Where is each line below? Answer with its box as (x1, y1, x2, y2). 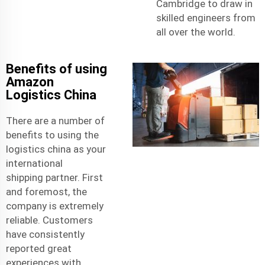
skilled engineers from (156, 11, 256, 24)
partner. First (43, 171, 103, 183)
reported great (6, 242, 72, 254)
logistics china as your (6, 143, 106, 155)
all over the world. (156, 25, 235, 38)
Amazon (6, 74, 54, 89)
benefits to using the (6, 128, 99, 141)
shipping (6, 171, 43, 183)
